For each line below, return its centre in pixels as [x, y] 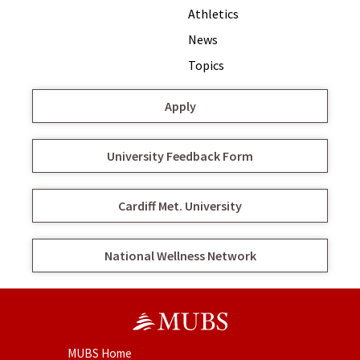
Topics [206, 65]
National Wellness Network [180, 256]
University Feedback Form [180, 156]
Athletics [213, 14]
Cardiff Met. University [180, 206]
